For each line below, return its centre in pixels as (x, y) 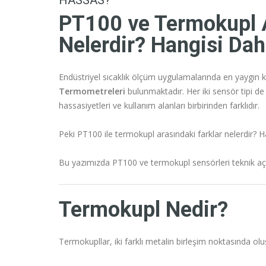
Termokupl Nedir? (143, 210)
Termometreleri (92, 91)
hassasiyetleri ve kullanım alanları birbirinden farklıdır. (159, 106)
